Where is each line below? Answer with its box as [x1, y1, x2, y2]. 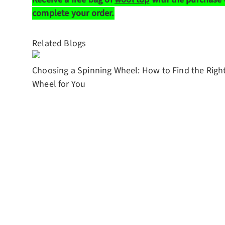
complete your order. [32, 7, 115, 20]
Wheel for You [32, 78, 86, 91]
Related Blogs [32, 37, 86, 50]
